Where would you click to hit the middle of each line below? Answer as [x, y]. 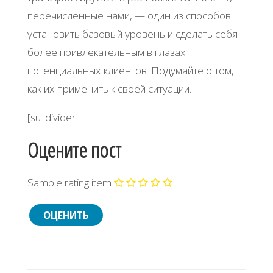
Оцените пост [74, 150]
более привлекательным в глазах [106, 52]
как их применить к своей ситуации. [109, 88]
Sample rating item [69, 182]
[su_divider [51, 117]
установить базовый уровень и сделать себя [132, 34]
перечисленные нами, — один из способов [129, 15]
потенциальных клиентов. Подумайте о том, [130, 70]
